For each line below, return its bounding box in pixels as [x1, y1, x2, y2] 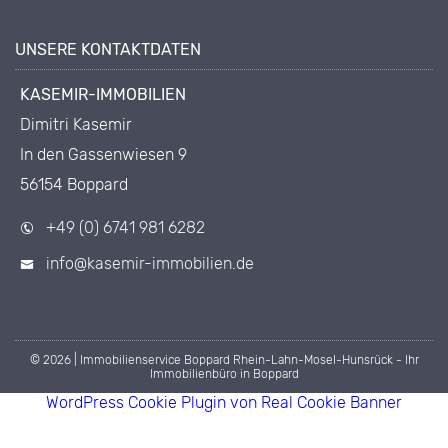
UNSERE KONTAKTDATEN [15, 40, 201, 60]
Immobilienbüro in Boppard [149, 367, 299, 382]
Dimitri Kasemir [20, 115, 132, 135]
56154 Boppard [20, 175, 128, 195]
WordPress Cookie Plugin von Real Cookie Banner [46, 393, 402, 413]
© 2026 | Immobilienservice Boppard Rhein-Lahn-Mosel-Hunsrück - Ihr [29, 353, 419, 368]
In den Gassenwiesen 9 [20, 145, 187, 165]
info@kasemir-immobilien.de [46, 254, 254, 274]
